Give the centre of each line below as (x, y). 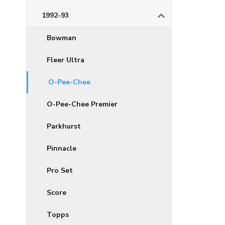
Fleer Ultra (66, 60)
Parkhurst (64, 126)
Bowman (62, 38)
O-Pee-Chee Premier (82, 104)
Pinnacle (62, 148)
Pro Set (60, 171)
